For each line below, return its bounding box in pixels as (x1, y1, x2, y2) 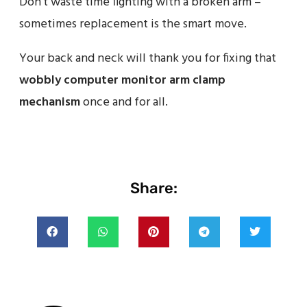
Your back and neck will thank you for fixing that (19, 48, 276, 69)
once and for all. (80, 92, 168, 112)
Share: (130, 178, 177, 197)
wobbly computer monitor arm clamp (19, 70, 225, 90)
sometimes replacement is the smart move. (19, 14, 247, 34)
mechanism (19, 92, 80, 112)
